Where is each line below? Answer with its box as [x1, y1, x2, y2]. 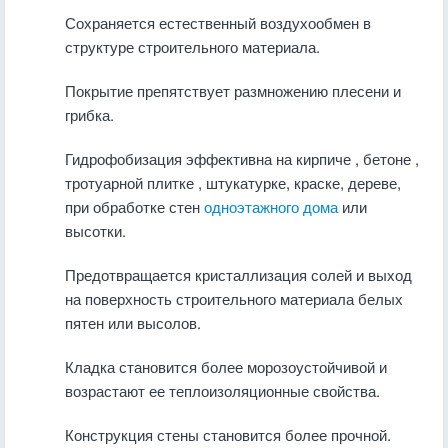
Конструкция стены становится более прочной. [65, 424, 391, 445]
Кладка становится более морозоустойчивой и [65, 356, 387, 377]
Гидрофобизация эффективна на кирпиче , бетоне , [65, 148, 419, 169]
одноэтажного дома [204, 196, 338, 217]
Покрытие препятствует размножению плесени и [65, 80, 401, 101]
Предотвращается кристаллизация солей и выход [65, 264, 412, 285]
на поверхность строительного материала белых [65, 288, 403, 309]
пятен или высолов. [65, 312, 201, 333]
